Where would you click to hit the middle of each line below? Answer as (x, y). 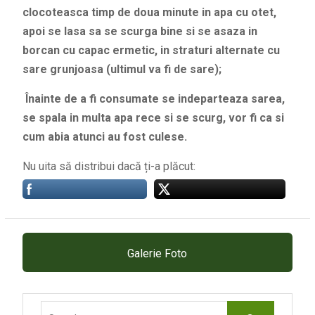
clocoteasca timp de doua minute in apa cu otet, (149, 12)
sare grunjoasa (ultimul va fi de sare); (122, 69)
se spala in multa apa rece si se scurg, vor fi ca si (153, 117)
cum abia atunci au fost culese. (104, 136)
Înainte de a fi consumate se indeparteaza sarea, (153, 98)
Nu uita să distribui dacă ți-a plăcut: (109, 166)
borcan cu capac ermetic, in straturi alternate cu (151, 50)
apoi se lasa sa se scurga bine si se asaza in (140, 31)
